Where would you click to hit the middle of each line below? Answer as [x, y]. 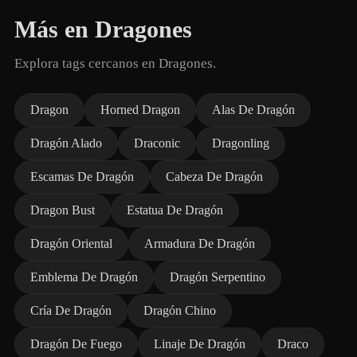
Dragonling [241, 143]
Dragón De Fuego [76, 344]
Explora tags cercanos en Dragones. [115, 63]
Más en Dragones [103, 29]
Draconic [157, 143]
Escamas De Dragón [82, 177]
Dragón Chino [180, 310]
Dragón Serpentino [218, 277]
